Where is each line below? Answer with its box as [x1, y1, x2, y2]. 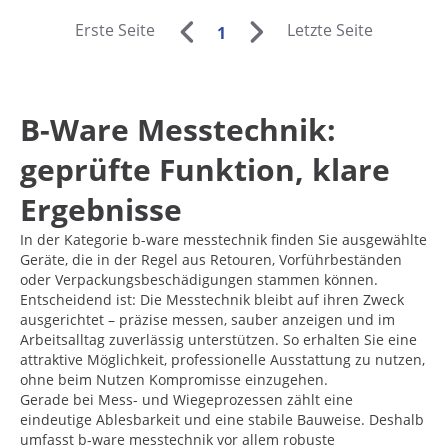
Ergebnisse [20, 188, 182, 230]
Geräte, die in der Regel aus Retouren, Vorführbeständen [20, 249, 402, 269]
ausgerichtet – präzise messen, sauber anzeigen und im [20, 309, 395, 329]
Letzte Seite [287, 19, 374, 42]
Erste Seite [74, 19, 155, 42]
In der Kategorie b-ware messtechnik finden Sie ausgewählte [20, 229, 427, 249]
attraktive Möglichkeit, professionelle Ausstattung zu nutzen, [20, 349, 425, 369]
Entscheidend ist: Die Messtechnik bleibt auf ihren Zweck [20, 289, 404, 309]
